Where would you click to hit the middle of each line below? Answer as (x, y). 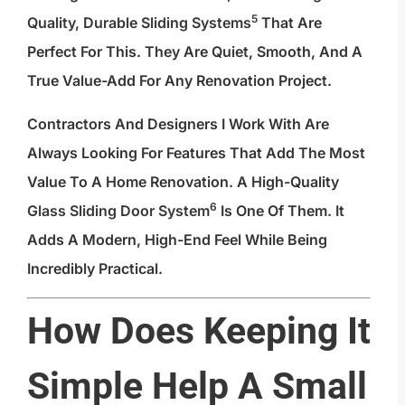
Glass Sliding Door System (118, 210)
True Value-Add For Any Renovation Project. (179, 80)
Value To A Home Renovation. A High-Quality (183, 181)
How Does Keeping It (199, 330)
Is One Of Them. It (281, 210)
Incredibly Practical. (95, 268)
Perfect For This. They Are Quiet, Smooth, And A (195, 51)
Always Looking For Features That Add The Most (196, 152)
